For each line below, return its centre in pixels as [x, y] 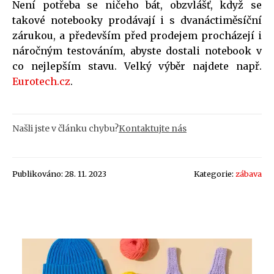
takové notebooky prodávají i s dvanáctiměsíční [137, 20]
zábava [249, 173]
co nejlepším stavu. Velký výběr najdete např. [137, 66]
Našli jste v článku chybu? [65, 128]
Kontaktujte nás [153, 128]
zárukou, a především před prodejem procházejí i [137, 35]
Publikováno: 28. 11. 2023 [59, 173]
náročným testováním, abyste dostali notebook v [137, 50]
